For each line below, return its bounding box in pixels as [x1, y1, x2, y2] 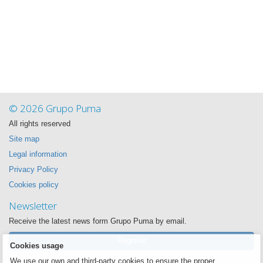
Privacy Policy [9, 165, 58, 174]
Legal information [9, 150, 67, 159]
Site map [9, 134, 39, 143]
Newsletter [9, 198, 57, 213]
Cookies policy [9, 180, 59, 189]
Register [117, 236, 146, 245]
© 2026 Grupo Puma [9, 101, 101, 115]
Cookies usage [10, 242, 64, 251]
